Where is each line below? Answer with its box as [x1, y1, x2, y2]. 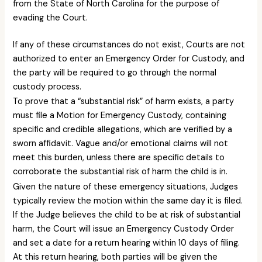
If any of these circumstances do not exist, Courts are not [13, 39, 246, 50]
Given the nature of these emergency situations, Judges [13, 181, 239, 192]
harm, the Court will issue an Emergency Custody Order [13, 223, 235, 235]
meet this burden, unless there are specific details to [13, 152, 225, 164]
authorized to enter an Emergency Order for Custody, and [13, 53, 245, 64]
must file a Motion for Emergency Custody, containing [13, 110, 227, 122]
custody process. [13, 81, 84, 92]
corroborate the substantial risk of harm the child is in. [13, 166, 230, 178]
